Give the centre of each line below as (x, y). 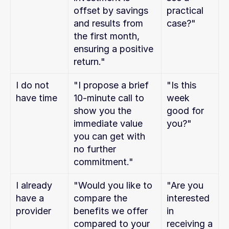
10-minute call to (109, 98)
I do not (32, 85)
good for (185, 111)
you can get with (109, 136)
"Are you (185, 185)
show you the (102, 111)
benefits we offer (111, 211)
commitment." (104, 162)
